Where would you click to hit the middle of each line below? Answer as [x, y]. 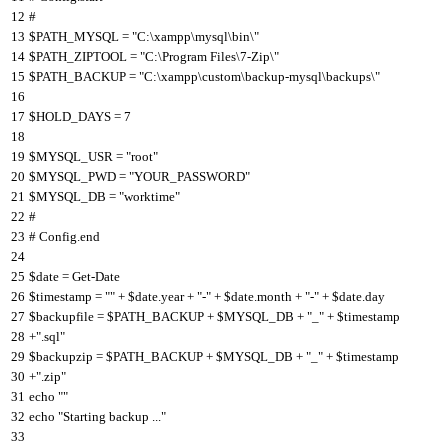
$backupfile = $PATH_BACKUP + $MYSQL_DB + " [170, 316]
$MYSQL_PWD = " [81, 176]
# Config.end [64, 236]
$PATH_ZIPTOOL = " [87, 56]
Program [186, 56]
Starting [86, 416]
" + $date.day [349, 296]
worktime [149, 196]
